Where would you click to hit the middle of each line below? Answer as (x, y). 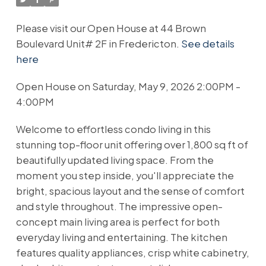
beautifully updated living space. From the (115, 160)
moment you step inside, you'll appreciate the (125, 175)
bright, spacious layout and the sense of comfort (130, 191)
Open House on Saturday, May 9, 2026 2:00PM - (128, 87)
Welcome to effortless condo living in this (113, 129)
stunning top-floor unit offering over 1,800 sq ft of (132, 144)
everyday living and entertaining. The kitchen (121, 237)
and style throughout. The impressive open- (119, 206)
